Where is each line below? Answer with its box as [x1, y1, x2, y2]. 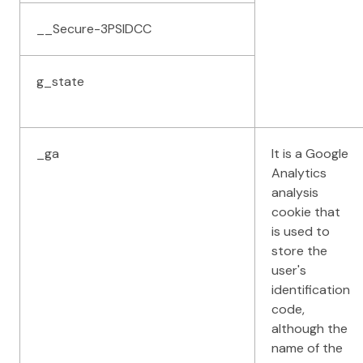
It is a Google [271, 144, 348, 162]
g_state [36, 72, 84, 90]
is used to [271, 222, 330, 240]
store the [271, 241, 327, 259]
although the [271, 319, 348, 337]
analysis [271, 183, 318, 201]
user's [271, 261, 306, 279]
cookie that [271, 203, 340, 220]
